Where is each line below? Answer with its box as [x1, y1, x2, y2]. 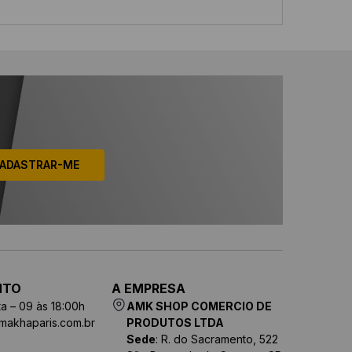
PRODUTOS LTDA [126, 316, 224, 329]
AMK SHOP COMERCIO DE [126, 299, 272, 313]
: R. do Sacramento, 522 [155, 332, 278, 346]
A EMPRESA [112, 280, 186, 296]
